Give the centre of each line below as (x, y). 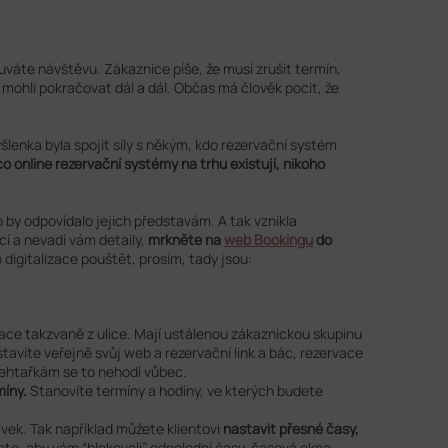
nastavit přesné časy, (291, 429)
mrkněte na (186, 240)
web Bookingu (268, 240)
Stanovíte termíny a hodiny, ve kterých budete (175, 391)
